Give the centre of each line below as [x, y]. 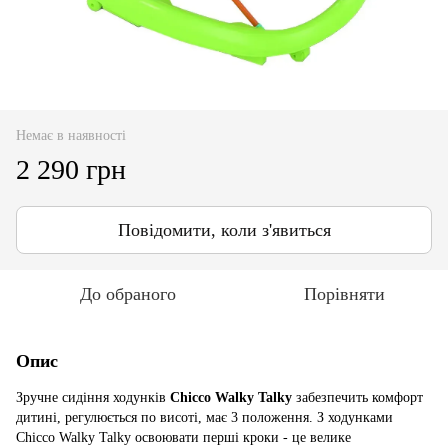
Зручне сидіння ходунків [93, 397]
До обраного [128, 293]
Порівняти [344, 293]
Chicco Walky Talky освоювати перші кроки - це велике [183, 437]
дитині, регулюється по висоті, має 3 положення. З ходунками [204, 417]
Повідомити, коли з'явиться [224, 229]
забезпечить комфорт [359, 397]
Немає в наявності [71, 135]
